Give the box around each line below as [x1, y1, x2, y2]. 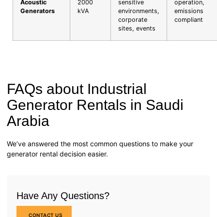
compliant [174, 15, 203, 23]
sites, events [118, 24, 155, 32]
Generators [20, 7, 55, 15]
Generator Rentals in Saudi [7, 96, 184, 113]
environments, [118, 7, 159, 15]
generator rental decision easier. [7, 149, 108, 158]
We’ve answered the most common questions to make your [7, 139, 193, 148]
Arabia [7, 112, 49, 129]
